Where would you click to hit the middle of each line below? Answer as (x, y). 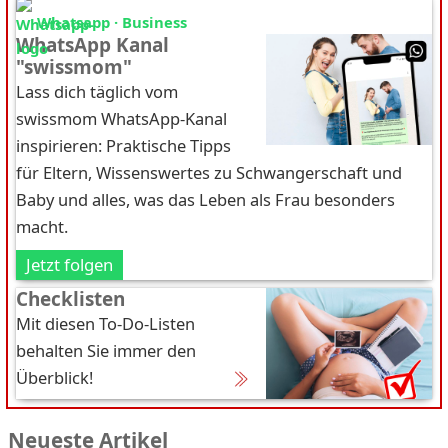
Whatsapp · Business (112, 22)
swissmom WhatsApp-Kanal (121, 118)
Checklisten (70, 299)
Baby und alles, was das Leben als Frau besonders (205, 199)
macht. (42, 226)
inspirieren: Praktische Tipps (123, 145)
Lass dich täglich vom (97, 91)
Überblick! (54, 377)
